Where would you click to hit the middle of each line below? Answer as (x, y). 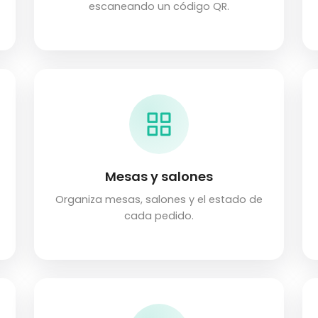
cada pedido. (159, 216)
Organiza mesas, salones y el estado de (159, 200)
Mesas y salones (159, 177)
